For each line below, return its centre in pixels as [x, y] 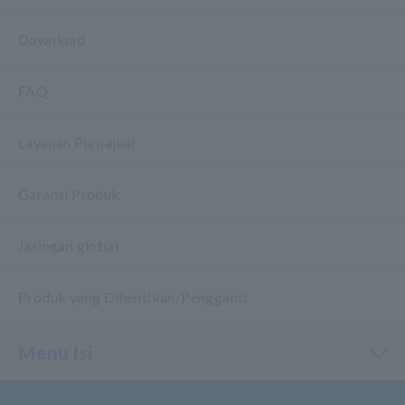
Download [52, 39]
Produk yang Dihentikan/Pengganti [133, 297]
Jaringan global [68, 245]
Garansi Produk [69, 193]
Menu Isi [55, 352]
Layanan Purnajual [77, 142]
